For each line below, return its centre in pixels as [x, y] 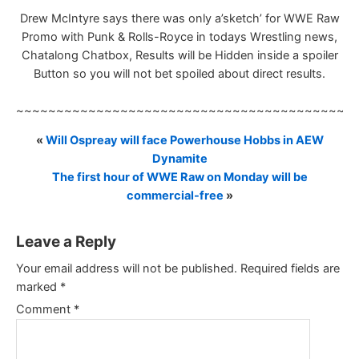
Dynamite [179, 159]
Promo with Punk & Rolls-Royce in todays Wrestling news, [179, 36]
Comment [45, 310]
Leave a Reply [66, 242]
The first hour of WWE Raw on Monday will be [179, 177]
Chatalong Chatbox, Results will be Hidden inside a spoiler [179, 55]
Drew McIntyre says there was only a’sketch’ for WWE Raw [179, 18]
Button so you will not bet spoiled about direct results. [179, 73]
